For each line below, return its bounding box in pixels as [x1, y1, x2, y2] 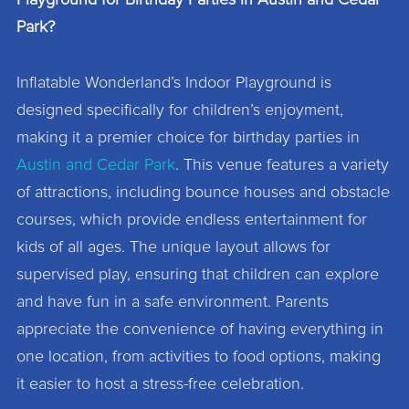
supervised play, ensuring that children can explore [16, 266, 379, 283]
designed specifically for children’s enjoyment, [16, 101, 343, 119]
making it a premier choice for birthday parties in [16, 129, 360, 146]
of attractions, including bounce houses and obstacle [16, 184, 390, 201]
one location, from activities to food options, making [16, 348, 381, 365]
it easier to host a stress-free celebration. [16, 375, 304, 393]
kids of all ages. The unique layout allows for [16, 238, 330, 256]
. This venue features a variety [174, 156, 389, 173]
